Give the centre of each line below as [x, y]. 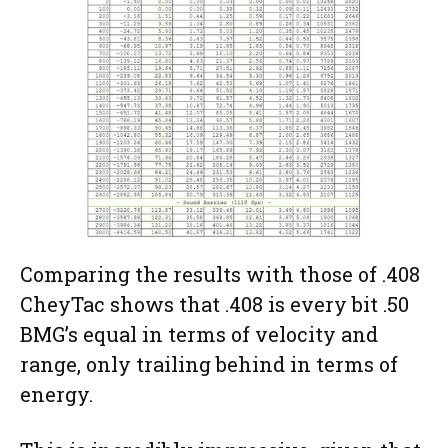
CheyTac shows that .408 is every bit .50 [214, 304]
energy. [59, 394]
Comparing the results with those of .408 [220, 274]
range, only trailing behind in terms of [209, 364]
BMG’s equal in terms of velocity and [199, 334]
